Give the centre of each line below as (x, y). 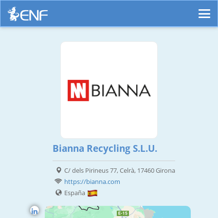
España (75, 193)
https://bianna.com (92, 182)
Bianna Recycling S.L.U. (105, 149)
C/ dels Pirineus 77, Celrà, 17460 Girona (120, 171)
